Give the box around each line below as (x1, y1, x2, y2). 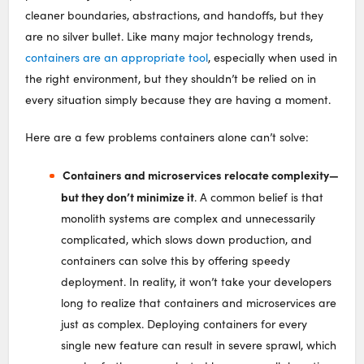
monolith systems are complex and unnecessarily (61, 210, 316, 227)
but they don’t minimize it (61, 188, 195, 206)
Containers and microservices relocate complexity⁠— (62, 167, 339, 184)
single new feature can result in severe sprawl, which (61, 337, 337, 353)
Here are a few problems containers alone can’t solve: (25, 129, 310, 145)
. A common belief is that (194, 189, 324, 206)
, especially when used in (208, 50, 338, 66)
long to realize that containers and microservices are (61, 295, 337, 311)
